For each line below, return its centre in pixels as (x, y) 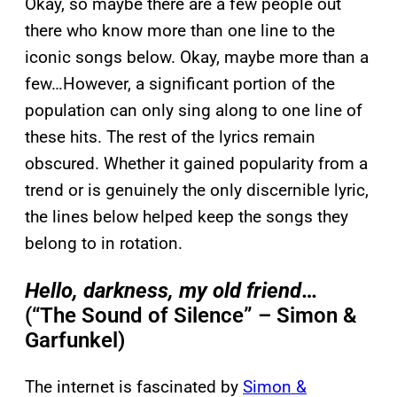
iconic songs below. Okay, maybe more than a (197, 57)
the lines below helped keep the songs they (187, 216)
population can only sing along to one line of (194, 110)
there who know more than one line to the (180, 30)
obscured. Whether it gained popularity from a (196, 163)
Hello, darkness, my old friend (163, 290)
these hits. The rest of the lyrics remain (170, 136)
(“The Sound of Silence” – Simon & (191, 315)
